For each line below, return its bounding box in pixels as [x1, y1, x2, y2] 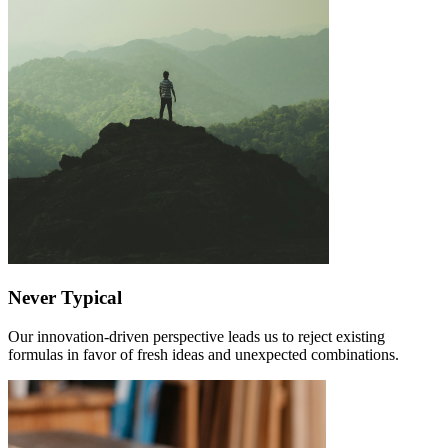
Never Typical [8, 286, 122, 308]
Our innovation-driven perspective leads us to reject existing [8, 327, 385, 345]
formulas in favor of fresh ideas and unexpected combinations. [8, 345, 399, 363]
